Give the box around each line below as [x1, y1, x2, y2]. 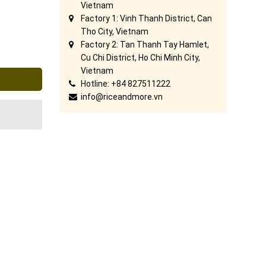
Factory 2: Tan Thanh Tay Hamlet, [80, 40, 209, 49]
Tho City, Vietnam [80, 27, 148, 36]
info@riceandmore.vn [80, 92, 163, 102]
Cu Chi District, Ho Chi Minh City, [80, 53, 200, 62]
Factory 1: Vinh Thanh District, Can [80, 14, 212, 23]
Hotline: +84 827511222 [80, 79, 170, 88]
